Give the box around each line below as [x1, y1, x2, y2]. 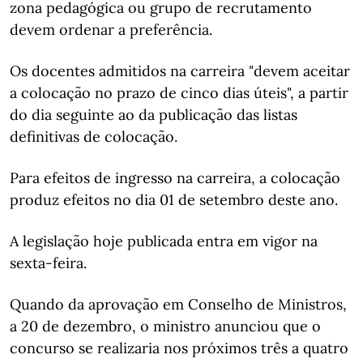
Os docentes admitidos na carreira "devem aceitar [10, 62, 350, 80]
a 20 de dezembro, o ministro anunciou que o [10, 317, 321, 335]
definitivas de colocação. [10, 127, 177, 146]
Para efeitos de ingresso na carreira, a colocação [10, 169, 340, 187]
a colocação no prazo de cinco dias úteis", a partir [10, 83, 348, 102]
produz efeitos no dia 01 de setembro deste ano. [10, 190, 338, 209]
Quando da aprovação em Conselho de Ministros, [10, 295, 347, 314]
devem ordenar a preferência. [10, 20, 212, 39]
